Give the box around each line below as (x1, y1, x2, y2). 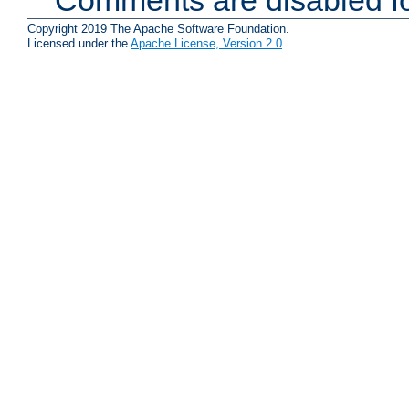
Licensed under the (27, 36, 131, 50)
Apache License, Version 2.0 (131, 36, 282, 50)
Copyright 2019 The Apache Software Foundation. (27, 21, 289, 36)
